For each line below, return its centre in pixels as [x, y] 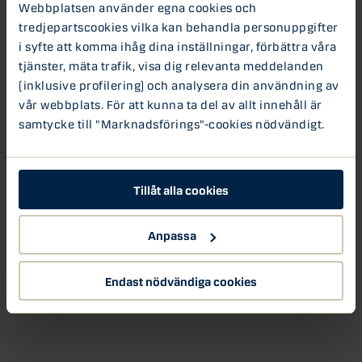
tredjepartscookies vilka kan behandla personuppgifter [179, 25]
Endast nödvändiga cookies [181, 280]
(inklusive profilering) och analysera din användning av [179, 84]
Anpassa [172, 234]
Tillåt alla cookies [181, 189]
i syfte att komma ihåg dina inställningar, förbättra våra [178, 45]
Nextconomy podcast [67, 34]
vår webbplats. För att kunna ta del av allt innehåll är [170, 103]
